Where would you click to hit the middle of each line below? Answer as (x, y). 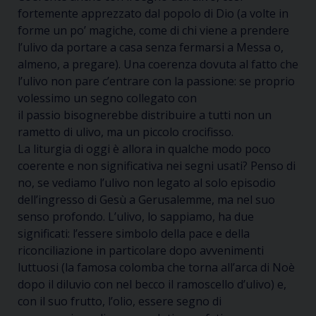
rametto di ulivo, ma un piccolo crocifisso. (126, 132)
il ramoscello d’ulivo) (221, 284)
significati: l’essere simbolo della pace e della (134, 233)
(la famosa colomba (114, 267)
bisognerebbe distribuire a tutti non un (166, 115)
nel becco (142, 284)
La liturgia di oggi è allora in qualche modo (131, 149)
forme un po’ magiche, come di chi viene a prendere (153, 30)
